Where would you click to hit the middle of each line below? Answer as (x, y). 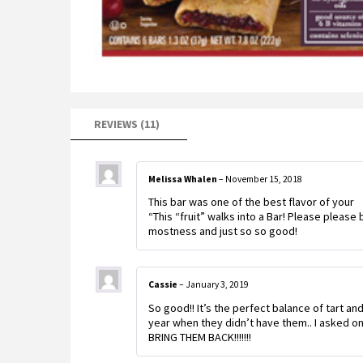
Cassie (164, 285)
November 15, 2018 (264, 179)
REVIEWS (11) (127, 124)
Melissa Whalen (184, 179)
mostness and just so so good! (223, 231)
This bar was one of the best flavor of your (251, 202)
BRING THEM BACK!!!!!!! (200, 337)
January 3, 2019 (217, 285)
